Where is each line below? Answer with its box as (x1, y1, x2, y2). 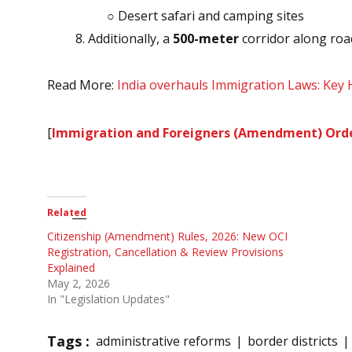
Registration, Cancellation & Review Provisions (47, 244, 284, 259)
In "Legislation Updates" (47, 291, 170, 306)
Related (47, 205, 86, 219)
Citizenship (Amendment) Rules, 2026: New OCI (47, 228, 288, 244)
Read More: (47, 76, 117, 94)
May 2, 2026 (47, 275, 110, 291)
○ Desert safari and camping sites (107, 7, 304, 25)
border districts (247, 332, 338, 350)
